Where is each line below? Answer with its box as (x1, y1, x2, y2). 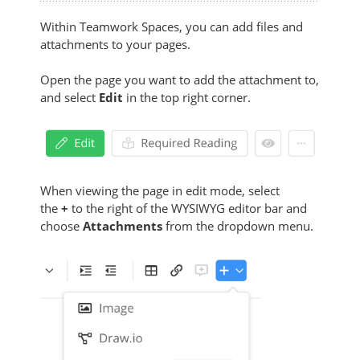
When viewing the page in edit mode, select (40, 182, 280, 198)
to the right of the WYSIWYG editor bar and (68, 199, 307, 216)
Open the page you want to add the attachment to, (40, 72, 319, 88)
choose (40, 217, 83, 234)
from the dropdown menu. (166, 217, 313, 234)
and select (40, 89, 99, 105)
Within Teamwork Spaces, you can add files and (40, 18, 303, 35)
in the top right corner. (126, 89, 251, 105)
